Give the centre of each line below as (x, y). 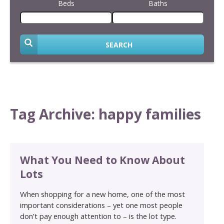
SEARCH (119, 44)
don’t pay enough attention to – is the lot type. (98, 216)
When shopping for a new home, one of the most (102, 194)
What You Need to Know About (102, 160)
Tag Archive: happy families (105, 114)
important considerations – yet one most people (101, 205)
